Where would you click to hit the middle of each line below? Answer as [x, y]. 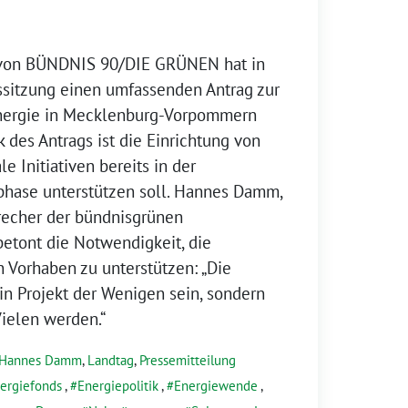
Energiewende [216, 385]
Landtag [111, 360]
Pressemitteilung [188, 360]
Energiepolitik [118, 385]
